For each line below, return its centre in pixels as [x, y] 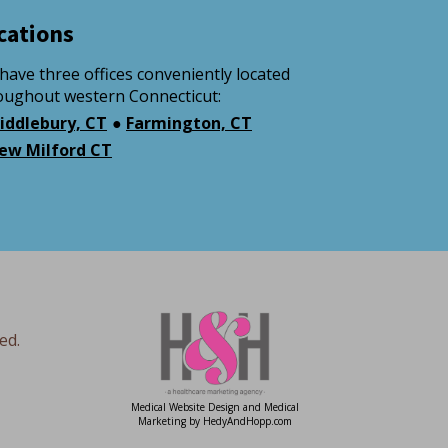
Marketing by [170, 421]
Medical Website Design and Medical [214, 407]
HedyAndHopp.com [247, 421]
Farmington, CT [189, 122]
